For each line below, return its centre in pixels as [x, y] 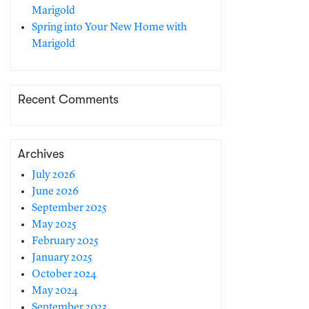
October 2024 [64, 275]
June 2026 [55, 192]
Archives [41, 154]
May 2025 [54, 225]
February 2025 [65, 241]
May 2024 [55, 291]
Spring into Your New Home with [109, 28]
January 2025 [62, 258]
